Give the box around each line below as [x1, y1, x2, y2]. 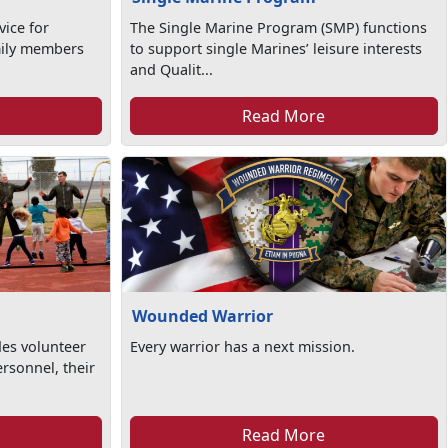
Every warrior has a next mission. [130, 337, 356, 356]
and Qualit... [130, 60, 214, 79]
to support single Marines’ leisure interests [130, 39, 423, 58]
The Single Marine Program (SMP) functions [130, 18, 428, 37]
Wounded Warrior [132, 305, 273, 327]
